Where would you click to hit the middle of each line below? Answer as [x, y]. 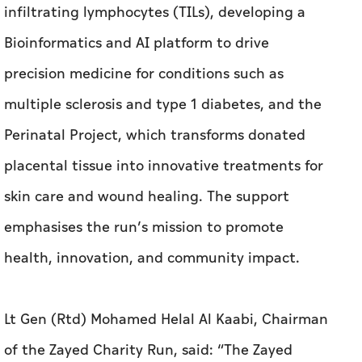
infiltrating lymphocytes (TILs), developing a [155, 13]
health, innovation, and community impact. [152, 258]
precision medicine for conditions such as [144, 74]
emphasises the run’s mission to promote [144, 227]
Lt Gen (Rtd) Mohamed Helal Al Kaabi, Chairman [166, 320]
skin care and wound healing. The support [147, 197]
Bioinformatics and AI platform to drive [137, 43]
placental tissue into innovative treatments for [164, 166]
